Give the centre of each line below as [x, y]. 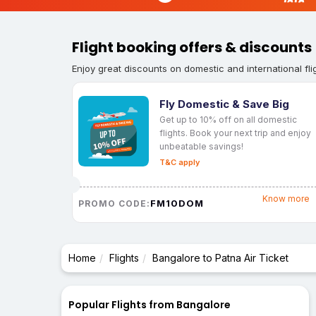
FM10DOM [177, 203]
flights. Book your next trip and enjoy [235, 133]
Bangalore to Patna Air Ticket [220, 258]
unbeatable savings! [201, 146]
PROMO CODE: [114, 203]
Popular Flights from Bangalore [150, 305]
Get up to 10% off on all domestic [228, 119]
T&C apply [180, 162]
